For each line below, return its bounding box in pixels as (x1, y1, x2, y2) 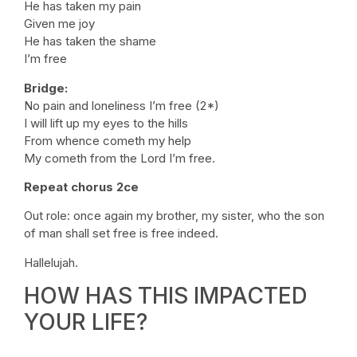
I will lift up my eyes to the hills (24, 115, 188, 131)
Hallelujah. (24, 254, 78, 270)
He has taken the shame (24, 33, 156, 49)
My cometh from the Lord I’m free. (24, 150, 215, 166)
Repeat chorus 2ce (24, 178, 139, 194)
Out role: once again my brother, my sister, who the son (24, 208, 324, 224)
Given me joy (24, 16, 95, 32)
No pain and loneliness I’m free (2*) (24, 97, 219, 113)
